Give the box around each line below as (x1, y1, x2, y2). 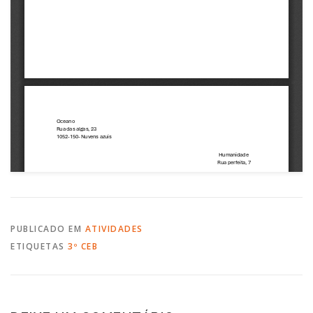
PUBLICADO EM (10, 223, 85, 235)
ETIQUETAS (10, 240, 68, 253)
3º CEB (68, 240, 98, 253)
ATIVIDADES (85, 223, 143, 235)
